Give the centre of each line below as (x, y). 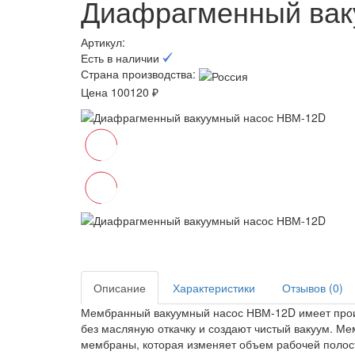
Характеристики (214, 287)
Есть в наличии (122, 58)
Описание (120, 287)
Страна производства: (138, 74)
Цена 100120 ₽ (120, 92)
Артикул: (105, 42)
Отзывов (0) (313, 287)
